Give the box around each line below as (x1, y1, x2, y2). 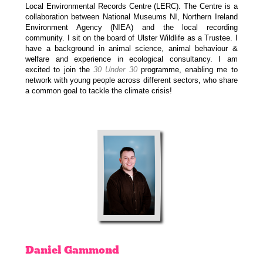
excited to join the (25, 65, 94, 75)
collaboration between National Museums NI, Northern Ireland (25, 12, 238, 22)
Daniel (25, 241, 62, 258)
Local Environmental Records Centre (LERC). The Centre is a (25, 2, 238, 11)
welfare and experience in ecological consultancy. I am (25, 55, 238, 64)
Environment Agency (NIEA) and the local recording (25, 23, 238, 32)
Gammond (64, 241, 120, 258)
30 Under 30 (93, 65, 137, 75)
